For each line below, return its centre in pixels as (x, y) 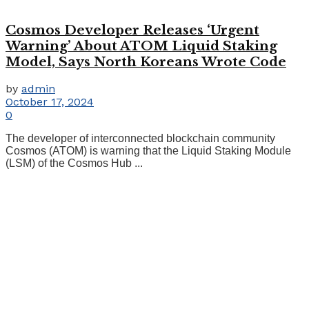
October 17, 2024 (50, 102)
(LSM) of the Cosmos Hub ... (74, 163)
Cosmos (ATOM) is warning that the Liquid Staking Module (148, 151)
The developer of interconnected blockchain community (140, 139)
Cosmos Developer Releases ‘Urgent (132, 30)
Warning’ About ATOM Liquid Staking (141, 46)
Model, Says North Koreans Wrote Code (146, 61)
